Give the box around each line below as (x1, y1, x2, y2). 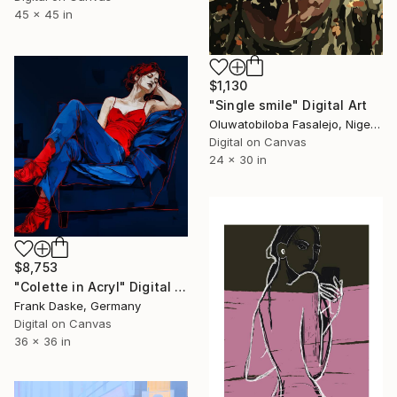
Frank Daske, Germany (14, 299, 141, 314)
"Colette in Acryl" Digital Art (175, 279, 187, 295)
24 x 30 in (209, 152, 267, 167)
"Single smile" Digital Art (209, 97, 368, 113)
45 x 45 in (14, 7, 73, 22)
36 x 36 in (14, 334, 71, 349)
